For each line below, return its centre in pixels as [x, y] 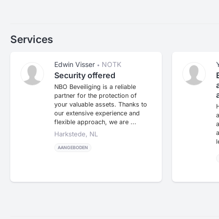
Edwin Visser [75, 64]
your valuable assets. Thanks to [101, 104]
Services [32, 39]
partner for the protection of [96, 95]
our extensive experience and [97, 113]
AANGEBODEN [73, 148]
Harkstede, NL [76, 134]
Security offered [85, 75]
